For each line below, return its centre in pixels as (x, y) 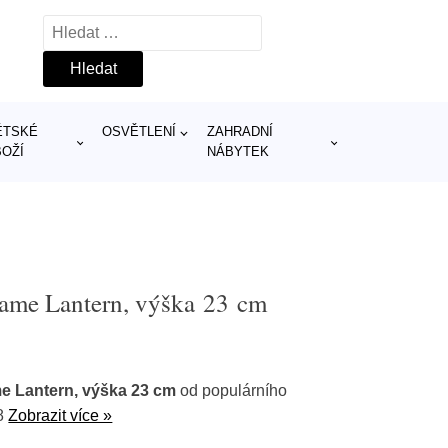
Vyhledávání (87, 27)
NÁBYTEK (237, 151)
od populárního (232, 390)
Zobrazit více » (60, 415)
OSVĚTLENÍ (138, 131)
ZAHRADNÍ (239, 131)
